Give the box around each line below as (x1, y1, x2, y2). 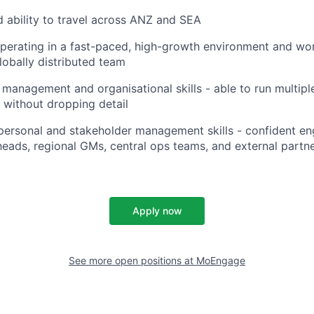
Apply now (132, 205, 182, 217)
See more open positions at (69, 254, 196, 266)
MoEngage (196, 254, 245, 266)
